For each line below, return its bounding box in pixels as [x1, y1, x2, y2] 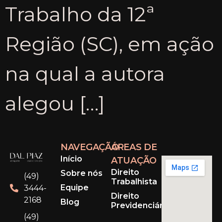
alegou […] [5, 91, 105, 116]
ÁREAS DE [111, 141, 157, 153]
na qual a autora [5, 61, 165, 86]
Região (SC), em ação [5, 32, 214, 56]
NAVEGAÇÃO [60, 141, 119, 153]
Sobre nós [60, 168, 103, 178]
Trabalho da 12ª [5, 2, 155, 27]
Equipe [60, 183, 89, 193]
